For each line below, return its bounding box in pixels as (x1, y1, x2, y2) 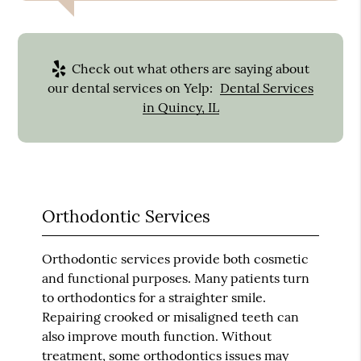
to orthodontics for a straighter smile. (42, 288, 267, 305)
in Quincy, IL (142, 98, 219, 115)
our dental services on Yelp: (48, 79, 216, 96)
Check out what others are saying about (68, 60, 309, 77)
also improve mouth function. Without (42, 327, 272, 344)
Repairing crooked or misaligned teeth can (42, 308, 300, 325)
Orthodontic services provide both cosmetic (42, 250, 309, 267)
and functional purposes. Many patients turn (42, 269, 310, 286)
